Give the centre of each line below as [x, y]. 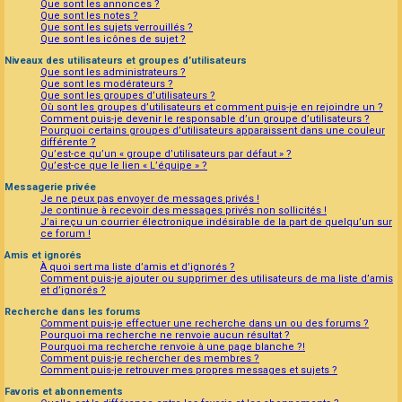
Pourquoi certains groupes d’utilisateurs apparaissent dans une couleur [213, 131]
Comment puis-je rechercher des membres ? [150, 359]
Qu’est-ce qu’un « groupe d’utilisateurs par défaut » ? [166, 154]
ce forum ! [66, 234]
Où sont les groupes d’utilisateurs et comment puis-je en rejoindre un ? [212, 108]
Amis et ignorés [43, 256]
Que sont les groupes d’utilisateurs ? [128, 96]
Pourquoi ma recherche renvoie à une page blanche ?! [173, 347]
